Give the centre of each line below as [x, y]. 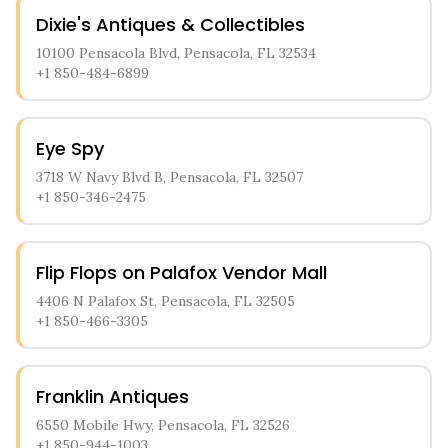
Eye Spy [70, 148]
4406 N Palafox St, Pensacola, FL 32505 [165, 301]
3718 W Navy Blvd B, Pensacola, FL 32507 [169, 177]
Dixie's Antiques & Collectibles [170, 24]
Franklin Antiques [112, 396]
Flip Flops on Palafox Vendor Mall [181, 272]
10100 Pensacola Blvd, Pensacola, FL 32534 [176, 53]
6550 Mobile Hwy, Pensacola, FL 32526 [163, 425]
